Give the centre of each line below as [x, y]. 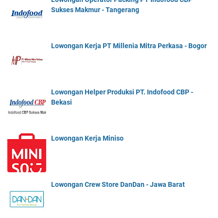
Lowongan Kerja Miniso [87, 138]
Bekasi [62, 102]
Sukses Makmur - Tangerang [95, 10]
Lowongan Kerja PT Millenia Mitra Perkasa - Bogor [129, 46]
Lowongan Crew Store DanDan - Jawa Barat [118, 185]
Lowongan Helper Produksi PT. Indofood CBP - [122, 92]
